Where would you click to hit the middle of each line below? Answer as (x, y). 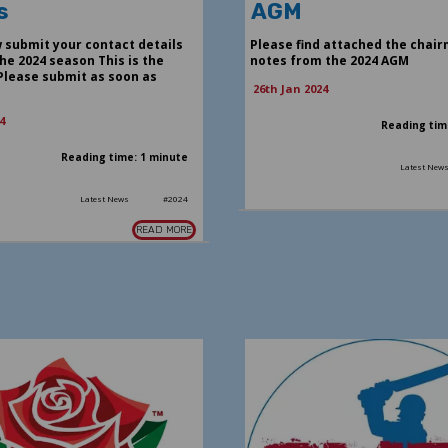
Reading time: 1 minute (125, 156)
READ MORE (164, 229)
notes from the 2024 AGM (329, 60)
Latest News (105, 198)
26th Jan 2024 (290, 88)
